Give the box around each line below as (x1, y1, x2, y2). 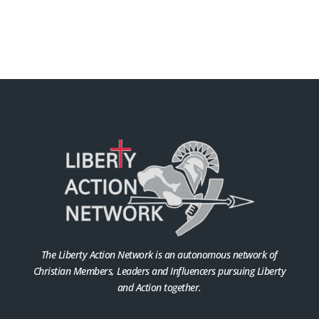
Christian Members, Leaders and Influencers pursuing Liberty (33, 263, 286, 278)
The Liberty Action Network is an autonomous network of (41, 247, 278, 261)
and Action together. (117, 280, 202, 294)
